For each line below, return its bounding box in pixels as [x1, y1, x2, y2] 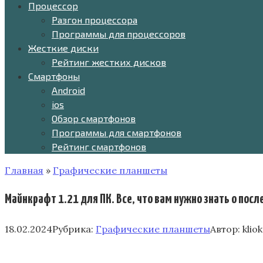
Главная [5, 164, 43, 176]
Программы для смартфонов [52, 127, 181, 138]
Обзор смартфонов [52, 113, 136, 124]
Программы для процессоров [52, 28, 186, 39]
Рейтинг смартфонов [52, 141, 146, 152]
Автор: [210, 222, 240, 235]
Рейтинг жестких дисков [52, 56, 166, 68]
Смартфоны [28, 70, 80, 82]
